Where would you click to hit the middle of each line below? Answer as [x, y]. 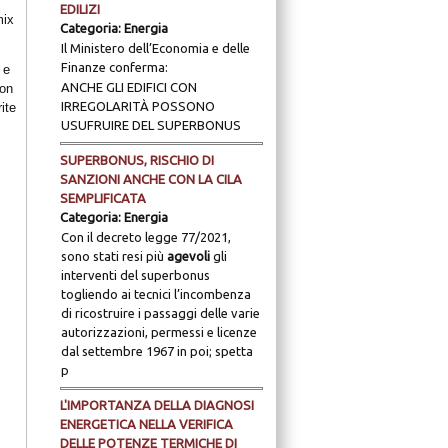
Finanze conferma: [114, 67]
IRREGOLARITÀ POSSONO [137, 106]
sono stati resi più [113, 256]
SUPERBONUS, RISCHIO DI [136, 160]
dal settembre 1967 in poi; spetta [156, 351]
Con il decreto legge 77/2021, [145, 237]
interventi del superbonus [135, 275]
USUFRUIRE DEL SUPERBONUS [150, 125]
